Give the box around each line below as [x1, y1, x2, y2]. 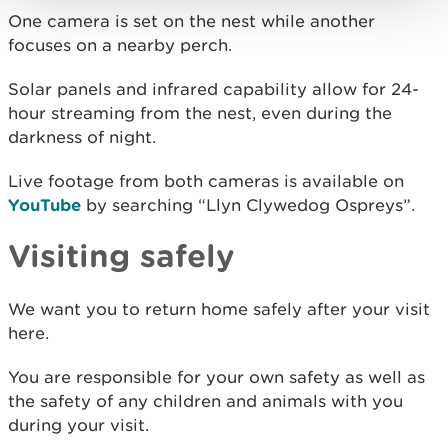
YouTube [8, 194, 81, 214]
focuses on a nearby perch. [8, 34, 232, 55]
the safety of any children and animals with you [8, 390, 403, 411]
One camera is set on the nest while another [8, 10, 375, 31]
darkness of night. [8, 126, 156, 147]
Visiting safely [8, 236, 235, 273]
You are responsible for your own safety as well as [8, 366, 425, 387]
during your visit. [8, 414, 149, 435]
